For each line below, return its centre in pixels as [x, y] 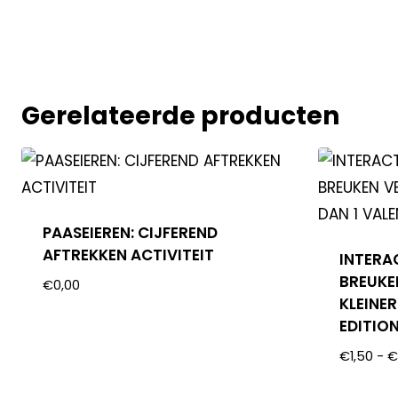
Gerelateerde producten [180, 115]
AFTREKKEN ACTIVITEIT [129, 255]
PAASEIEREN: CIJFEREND [131, 232]
